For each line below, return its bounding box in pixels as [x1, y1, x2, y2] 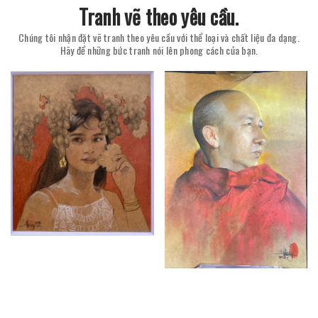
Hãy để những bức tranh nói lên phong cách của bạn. [60, 42, 258, 57]
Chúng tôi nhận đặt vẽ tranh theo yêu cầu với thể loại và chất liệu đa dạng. [18, 29, 300, 45]
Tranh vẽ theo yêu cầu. [79, 1, 239, 31]
